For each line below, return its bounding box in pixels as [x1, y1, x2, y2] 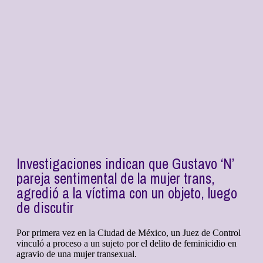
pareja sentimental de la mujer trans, [16, 168, 215, 189]
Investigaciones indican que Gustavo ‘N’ [16, 154, 234, 174]
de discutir [16, 198, 74, 218]
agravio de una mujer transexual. [16, 249, 137, 259]
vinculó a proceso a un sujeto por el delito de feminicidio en [16, 238, 237, 249]
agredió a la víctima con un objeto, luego [16, 183, 237, 204]
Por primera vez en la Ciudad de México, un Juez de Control [16, 228, 241, 238]
